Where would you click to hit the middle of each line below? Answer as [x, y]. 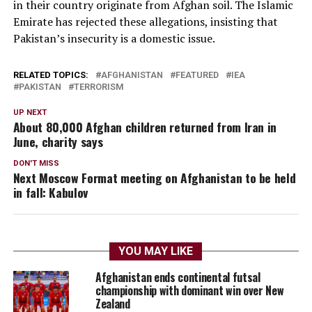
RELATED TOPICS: [50, 75]
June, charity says [58, 141]
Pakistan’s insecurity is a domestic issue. [114, 38]
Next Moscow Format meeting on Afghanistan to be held [154, 177]
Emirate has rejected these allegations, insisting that [145, 21]
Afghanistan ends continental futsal [178, 277]
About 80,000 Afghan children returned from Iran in [145, 126]
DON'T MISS [36, 163]
